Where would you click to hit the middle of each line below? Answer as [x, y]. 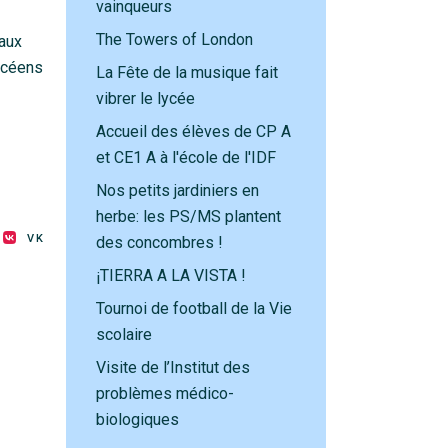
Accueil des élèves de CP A [193, 131]
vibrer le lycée [145, 98]
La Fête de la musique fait [187, 72]
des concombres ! [159, 242]
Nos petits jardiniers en [177, 190]
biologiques [137, 419]
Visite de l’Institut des [173, 367]
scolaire [124, 334]
